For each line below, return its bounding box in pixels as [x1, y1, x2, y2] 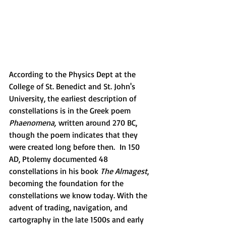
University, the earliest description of [9, 93, 138, 103]
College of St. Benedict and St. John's [9, 81, 137, 91]
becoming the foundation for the [9, 178, 126, 188]
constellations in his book [9, 165, 100, 176]
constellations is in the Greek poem [9, 105, 133, 116]
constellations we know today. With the [9, 190, 149, 200]
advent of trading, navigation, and [9, 202, 130, 212]
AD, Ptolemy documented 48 [9, 153, 110, 164]
